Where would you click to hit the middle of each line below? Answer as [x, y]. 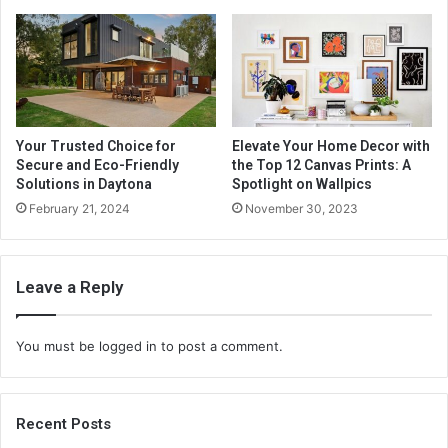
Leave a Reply [69, 286]
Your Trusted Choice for [96, 145]
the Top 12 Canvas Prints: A [321, 164]
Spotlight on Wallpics [302, 183]
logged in [128, 345]
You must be [57, 345]
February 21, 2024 [79, 208]
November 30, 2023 [301, 208]
